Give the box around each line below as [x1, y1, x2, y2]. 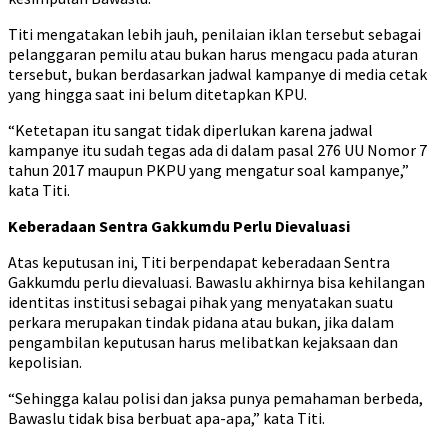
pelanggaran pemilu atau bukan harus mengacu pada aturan [8, 44, 418, 64]
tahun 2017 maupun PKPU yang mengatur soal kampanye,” [8, 160, 409, 180]
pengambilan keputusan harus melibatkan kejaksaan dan [8, 332, 398, 352]
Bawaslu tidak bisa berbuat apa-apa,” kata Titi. [8, 408, 325, 428]
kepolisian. [8, 352, 82, 372]
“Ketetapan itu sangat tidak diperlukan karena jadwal [8, 120, 373, 140]
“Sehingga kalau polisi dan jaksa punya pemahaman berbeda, [8, 388, 423, 408]
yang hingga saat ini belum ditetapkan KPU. [8, 84, 307, 104]
